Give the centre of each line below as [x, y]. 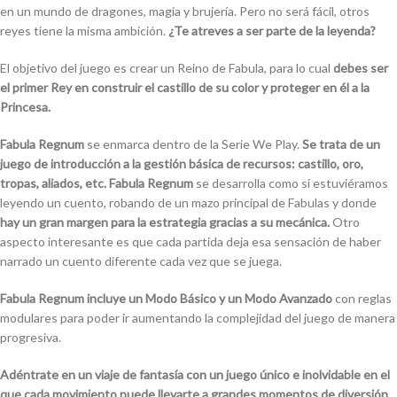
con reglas [362, 299]
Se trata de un [341, 144]
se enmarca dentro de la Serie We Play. [193, 144]
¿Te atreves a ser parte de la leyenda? [272, 31]
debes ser [361, 68]
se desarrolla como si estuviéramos [291, 183]
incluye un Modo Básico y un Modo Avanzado [210, 299]
